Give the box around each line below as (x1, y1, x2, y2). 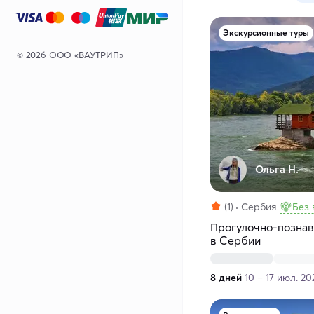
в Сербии (210, 233, 261, 248)
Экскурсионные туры (223, 27, 309, 39)
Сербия (241, 200, 277, 214)
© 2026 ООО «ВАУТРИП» (17, 49, 123, 60)
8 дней (210, 271, 242, 285)
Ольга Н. (255, 163, 299, 177)
